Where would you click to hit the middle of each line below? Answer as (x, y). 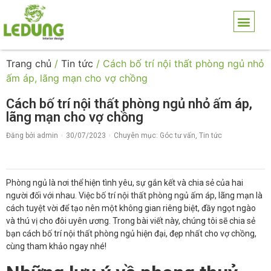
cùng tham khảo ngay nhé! (56, 246)
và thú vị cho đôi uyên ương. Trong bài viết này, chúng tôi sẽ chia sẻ (131, 220)
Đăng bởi (21, 135)
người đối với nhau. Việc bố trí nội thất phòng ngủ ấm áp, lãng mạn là (134, 195)
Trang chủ (29, 63)
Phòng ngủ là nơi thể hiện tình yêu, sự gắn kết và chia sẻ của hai (125, 182)
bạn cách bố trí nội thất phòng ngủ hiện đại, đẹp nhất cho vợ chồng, (131, 233)
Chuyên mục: (137, 135)
